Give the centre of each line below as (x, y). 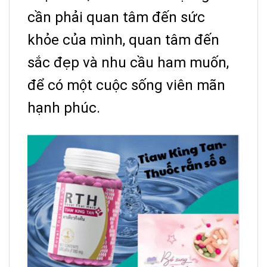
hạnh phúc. (64, 108)
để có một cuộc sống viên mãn (126, 85)
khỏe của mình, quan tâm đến (123, 40)
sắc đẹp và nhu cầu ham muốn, (128, 62)
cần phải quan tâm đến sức (116, 17)
